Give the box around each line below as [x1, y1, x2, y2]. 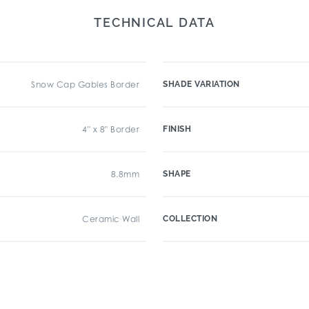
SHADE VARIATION [163, 79, 240, 89]
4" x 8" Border [82, 124, 139, 134]
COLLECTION [163, 214, 217, 223]
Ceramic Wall [82, 214, 139, 224]
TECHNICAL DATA [94, 15, 215, 30]
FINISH [163, 124, 191, 134]
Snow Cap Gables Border [31, 79, 139, 90]
